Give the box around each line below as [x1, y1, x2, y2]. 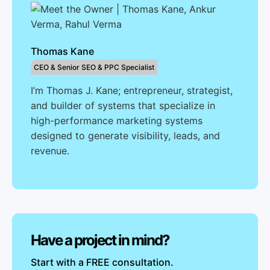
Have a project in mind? [31, 231, 169, 249]
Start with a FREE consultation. [31, 256, 174, 268]
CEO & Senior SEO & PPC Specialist [34, 63, 154, 72]
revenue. [31, 145, 69, 157]
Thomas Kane [31, 45, 94, 57]
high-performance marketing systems [31, 115, 202, 127]
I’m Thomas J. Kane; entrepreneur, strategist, [31, 84, 233, 96]
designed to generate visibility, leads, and [31, 130, 220, 142]
